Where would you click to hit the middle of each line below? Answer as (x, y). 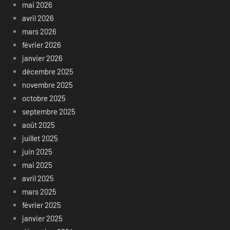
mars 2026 (39, 32)
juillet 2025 (40, 138)
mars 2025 (39, 192)
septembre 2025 (49, 112)
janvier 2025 (42, 218)
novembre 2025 (47, 85)
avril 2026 (38, 18)
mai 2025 (37, 165)
